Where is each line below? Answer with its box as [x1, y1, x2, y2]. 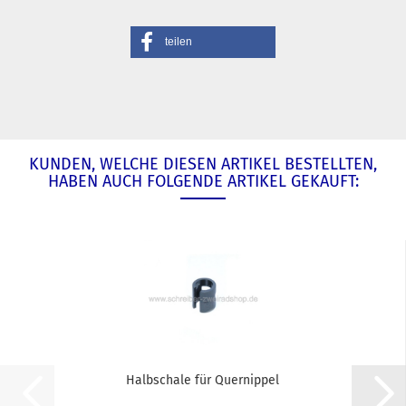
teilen [165, 35, 192, 48]
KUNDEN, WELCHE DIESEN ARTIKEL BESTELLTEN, [29, 154, 377, 174]
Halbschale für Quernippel [126, 372, 279, 388]
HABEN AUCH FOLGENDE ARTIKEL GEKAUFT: [47, 171, 359, 191]
